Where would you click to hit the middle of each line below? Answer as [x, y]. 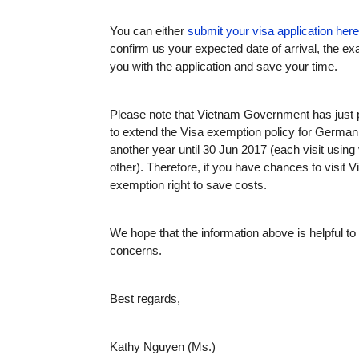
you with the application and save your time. [224, 66]
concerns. [136, 250]
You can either [149, 31]
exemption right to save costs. [188, 185]
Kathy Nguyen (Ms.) [163, 347]
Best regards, [145, 298]
